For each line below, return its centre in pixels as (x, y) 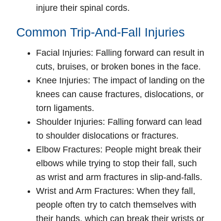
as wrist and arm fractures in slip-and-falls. (119, 177)
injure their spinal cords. (83, 8)
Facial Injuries (63, 53)
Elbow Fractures (68, 149)
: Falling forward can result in (147, 53)
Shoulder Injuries (69, 122)
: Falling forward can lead (152, 122)
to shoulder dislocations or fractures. (107, 135)
